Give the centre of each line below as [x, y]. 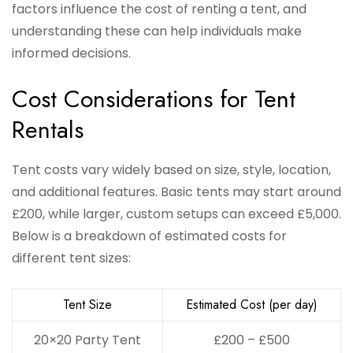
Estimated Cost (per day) [252, 305]
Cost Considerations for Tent [154, 99]
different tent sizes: [71, 258]
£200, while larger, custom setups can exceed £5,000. [176, 214]
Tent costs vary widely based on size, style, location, [171, 170]
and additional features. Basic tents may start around [176, 192]
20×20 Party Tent [87, 340]
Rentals [48, 130]
